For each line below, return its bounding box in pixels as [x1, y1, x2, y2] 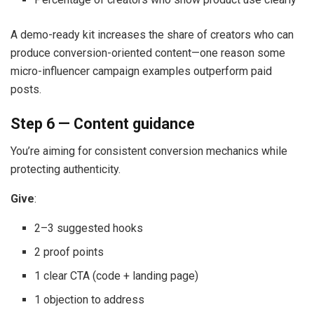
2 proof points [34, 245, 104, 259]
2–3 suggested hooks [34, 221, 144, 235]
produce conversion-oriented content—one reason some [11, 46, 285, 60]
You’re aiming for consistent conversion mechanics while [11, 144, 287, 158]
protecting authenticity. [11, 163, 121, 177]
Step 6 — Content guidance [11, 115, 195, 133]
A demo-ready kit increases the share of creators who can [11, 27, 294, 41]
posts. [11, 82, 41, 96]
